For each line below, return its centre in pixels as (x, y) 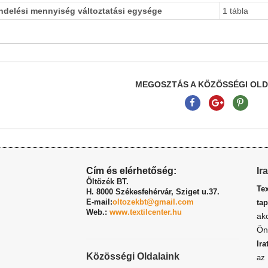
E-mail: (99, 202)
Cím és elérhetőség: (131, 171)
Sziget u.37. (198, 192)
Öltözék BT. (107, 182)
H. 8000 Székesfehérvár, (131, 192)
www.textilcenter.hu (146, 212)
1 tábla (235, 11)
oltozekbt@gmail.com (153, 202)
